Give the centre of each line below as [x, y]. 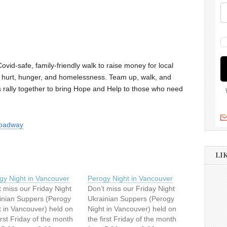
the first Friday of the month [132, 219]
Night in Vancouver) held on [132, 209]
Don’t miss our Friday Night [131, 189]
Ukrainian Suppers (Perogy [131, 199]
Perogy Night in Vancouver [130, 179]
